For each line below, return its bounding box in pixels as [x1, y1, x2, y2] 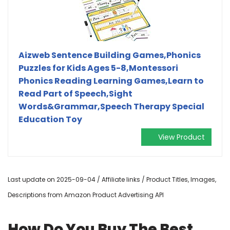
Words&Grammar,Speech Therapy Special [18, 100, 204, 112]
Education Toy [18, 113, 82, 125]
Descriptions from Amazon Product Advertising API [8, 190, 164, 199]
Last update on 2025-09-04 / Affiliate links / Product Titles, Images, [8, 175, 216, 184]
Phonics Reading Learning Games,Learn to [18, 74, 204, 87]
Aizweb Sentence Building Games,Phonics [18, 49, 201, 61]
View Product [158, 131, 205, 142]
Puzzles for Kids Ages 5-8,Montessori [18, 62, 178, 74]
